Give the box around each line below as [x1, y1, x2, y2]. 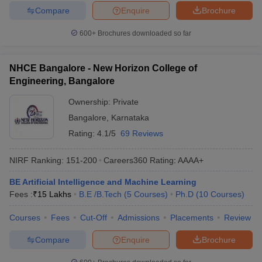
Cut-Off [80, 213, 107, 222]
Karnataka [111, 113, 149, 122]
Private [113, 97, 139, 106]
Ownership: [68, 97, 113, 106]
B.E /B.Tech [79, 189, 122, 199]
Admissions [118, 213, 160, 222]
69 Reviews [120, 129, 163, 138]
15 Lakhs [37, 189, 71, 199]
